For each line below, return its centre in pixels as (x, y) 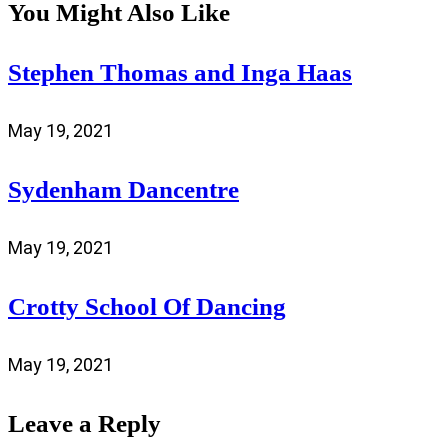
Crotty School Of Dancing (147, 306)
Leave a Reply (84, 423)
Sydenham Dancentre (123, 189)
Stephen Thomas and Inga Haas (180, 72)
